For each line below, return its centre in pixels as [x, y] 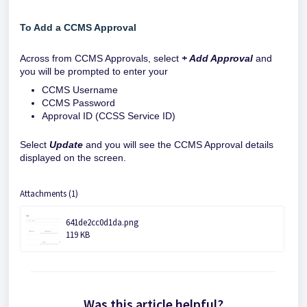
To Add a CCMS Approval [78, 27]
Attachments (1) [49, 193]
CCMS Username [80, 89]
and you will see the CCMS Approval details [178, 144]
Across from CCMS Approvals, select [101, 58]
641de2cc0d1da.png [102, 222]
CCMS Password [78, 102]
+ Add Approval [217, 58]
